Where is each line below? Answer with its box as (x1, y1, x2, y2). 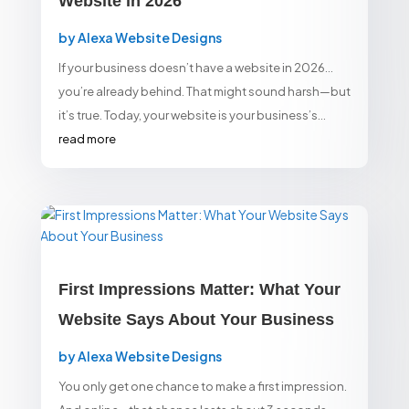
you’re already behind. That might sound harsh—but (58, 83, 351, 99)
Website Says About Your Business (58, 309, 334, 329)
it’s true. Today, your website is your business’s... (58, 107, 326, 122)
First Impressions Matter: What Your (58, 279, 341, 299)
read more (58, 131, 116, 146)
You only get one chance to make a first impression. (58, 378, 347, 393)
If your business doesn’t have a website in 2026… (58, 59, 333, 75)
